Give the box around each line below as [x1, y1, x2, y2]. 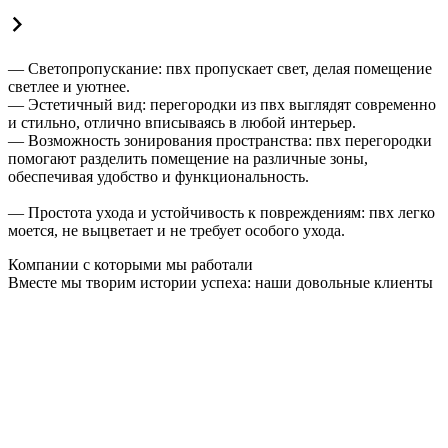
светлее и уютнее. [8, 77, 130, 95]
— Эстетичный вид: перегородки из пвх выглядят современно [8, 95, 436, 113]
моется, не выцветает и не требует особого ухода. [8, 221, 345, 239]
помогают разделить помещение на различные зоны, [8, 149, 368, 167]
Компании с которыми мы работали [8, 255, 253, 273]
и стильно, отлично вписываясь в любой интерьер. [8, 113, 356, 131]
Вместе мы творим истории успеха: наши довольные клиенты [8, 273, 433, 291]
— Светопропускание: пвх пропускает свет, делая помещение [8, 59, 432, 77]
